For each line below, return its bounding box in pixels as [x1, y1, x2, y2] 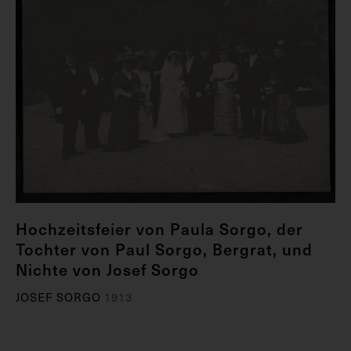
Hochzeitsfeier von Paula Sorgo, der [16, 217, 303, 240]
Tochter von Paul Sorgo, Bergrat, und [16, 237, 313, 260]
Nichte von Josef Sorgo [16, 258, 199, 280]
